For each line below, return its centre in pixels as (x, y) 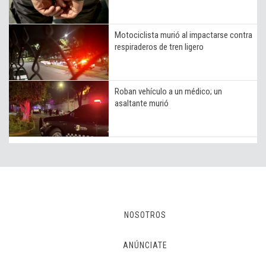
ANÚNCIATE (145, 246)
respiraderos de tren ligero (160, 47)
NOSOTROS (145, 215)
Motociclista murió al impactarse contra (183, 35)
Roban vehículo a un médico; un (168, 92)
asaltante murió (142, 104)
